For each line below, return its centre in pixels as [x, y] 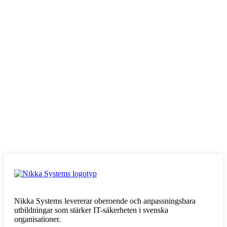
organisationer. [37, 219]
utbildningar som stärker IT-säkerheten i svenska [91, 210]
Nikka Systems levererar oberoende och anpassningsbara [105, 201]
